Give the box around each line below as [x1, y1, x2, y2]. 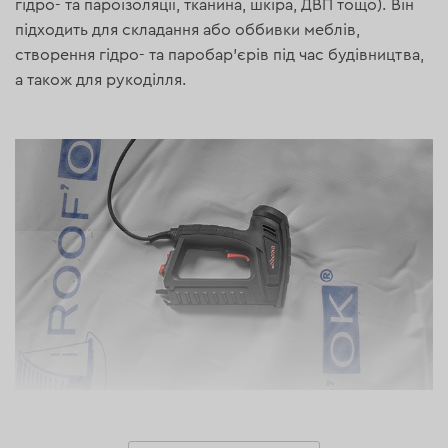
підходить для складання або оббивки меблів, [15, 21, 361, 38]
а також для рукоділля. [15, 71, 187, 88]
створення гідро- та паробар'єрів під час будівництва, [15, 46, 424, 63]
